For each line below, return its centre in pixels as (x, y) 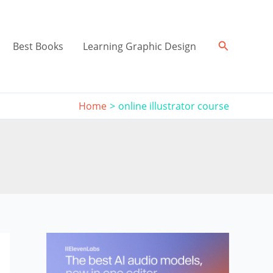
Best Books (38, 46)
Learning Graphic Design (139, 46)
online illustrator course (174, 106)
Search (235, 45)
